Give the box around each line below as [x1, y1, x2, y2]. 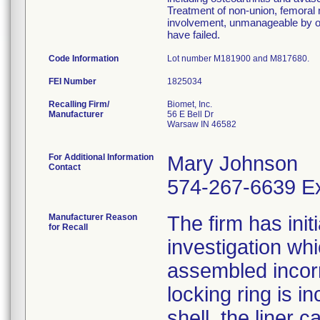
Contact [49, 162, 81, 172]
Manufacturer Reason [49, 212, 137, 222]
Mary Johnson [167, 152, 298, 175]
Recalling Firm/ [49, 99, 109, 109]
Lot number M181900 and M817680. [167, 54, 311, 64]
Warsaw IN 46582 [167, 119, 236, 129]
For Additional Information [49, 152, 154, 162]
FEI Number [49, 76, 96, 86]
